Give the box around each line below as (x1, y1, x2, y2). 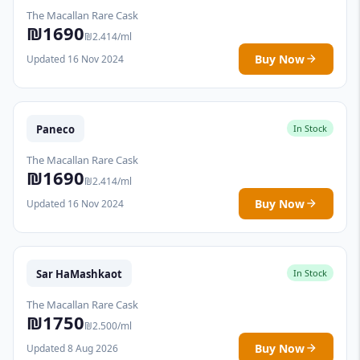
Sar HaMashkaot (36, 266, 122, 281)
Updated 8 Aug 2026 (27, 341, 118, 355)
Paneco (36, 121, 75, 137)
